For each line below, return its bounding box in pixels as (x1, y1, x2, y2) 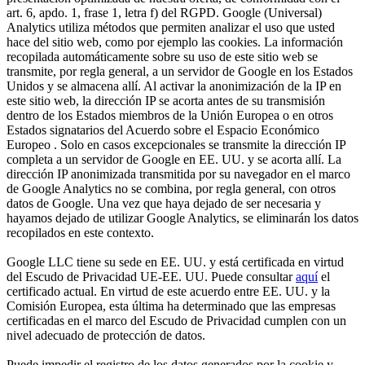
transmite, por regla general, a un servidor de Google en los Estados (7, 64, 353, 79)
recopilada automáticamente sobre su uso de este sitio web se (7, 50, 318, 64)
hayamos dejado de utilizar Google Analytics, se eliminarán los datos (7, 211, 358, 226)
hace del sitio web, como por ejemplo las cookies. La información (7, 35, 343, 50)
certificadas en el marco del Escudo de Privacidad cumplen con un (7, 314, 346, 328)
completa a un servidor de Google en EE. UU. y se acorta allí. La (7, 152, 341, 167)
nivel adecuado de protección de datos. (7, 328, 205, 343)
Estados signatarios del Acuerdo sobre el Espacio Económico (7, 123, 319, 138)
